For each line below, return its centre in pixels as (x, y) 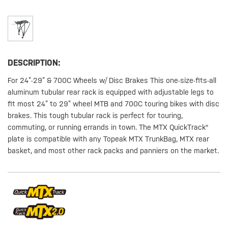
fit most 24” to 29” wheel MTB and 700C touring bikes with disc (114, 104)
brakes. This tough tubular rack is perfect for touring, (95, 116)
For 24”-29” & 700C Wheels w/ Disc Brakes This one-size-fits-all (112, 81)
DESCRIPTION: (34, 63)
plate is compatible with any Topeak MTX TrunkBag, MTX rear (109, 139)
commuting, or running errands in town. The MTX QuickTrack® (108, 127)
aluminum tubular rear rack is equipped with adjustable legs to (111, 92)
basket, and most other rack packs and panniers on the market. (113, 151)
